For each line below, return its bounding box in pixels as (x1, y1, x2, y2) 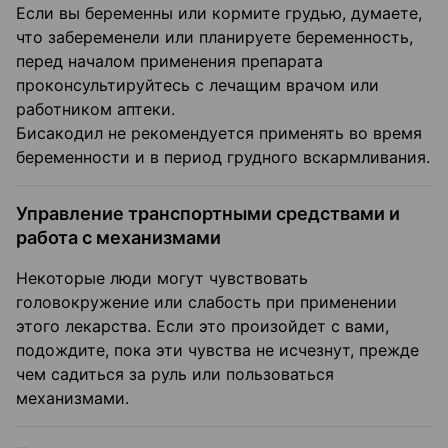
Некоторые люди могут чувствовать (16, 268, 308, 289)
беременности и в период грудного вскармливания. (16, 147, 430, 168)
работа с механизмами (16, 227, 221, 249)
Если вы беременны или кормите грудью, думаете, (16, 3, 422, 24)
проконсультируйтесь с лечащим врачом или (16, 75, 379, 96)
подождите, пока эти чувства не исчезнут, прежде (16, 340, 419, 361)
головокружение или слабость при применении (16, 292, 397, 313)
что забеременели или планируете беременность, (16, 27, 413, 48)
